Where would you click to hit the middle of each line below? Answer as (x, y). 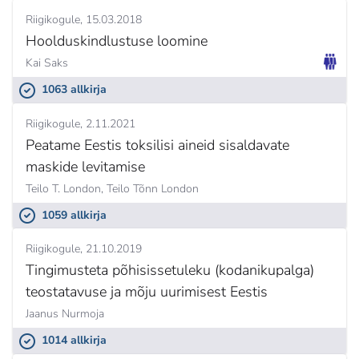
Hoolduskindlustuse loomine (117, 41)
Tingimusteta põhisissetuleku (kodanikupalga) (170, 270)
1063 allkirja (74, 90)
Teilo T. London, (65, 188)
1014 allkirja (74, 341)
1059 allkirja (74, 215)
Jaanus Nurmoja (65, 314)
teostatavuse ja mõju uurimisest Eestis (147, 292)
